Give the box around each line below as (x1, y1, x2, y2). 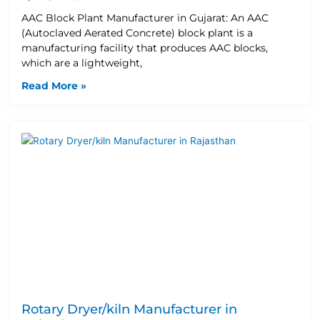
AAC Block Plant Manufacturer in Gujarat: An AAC (21, 11, 269, 24)
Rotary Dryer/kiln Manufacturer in (21, 301, 237, 317)
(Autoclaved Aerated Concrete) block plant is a (21, 26, 253, 39)
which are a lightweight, (21, 56, 142, 69)
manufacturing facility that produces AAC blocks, (21, 41, 268, 54)
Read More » (21, 79, 86, 92)
